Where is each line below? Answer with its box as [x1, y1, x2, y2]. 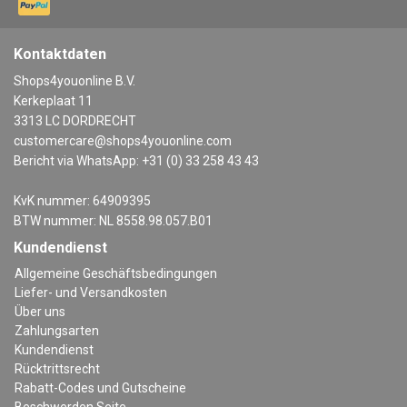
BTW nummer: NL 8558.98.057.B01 [14, 213, 213, 229]
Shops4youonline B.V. [14, 74, 135, 89]
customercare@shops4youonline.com [14, 134, 232, 149]
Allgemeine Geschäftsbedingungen [15, 266, 217, 282]
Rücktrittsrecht [15, 362, 100, 377]
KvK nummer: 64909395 [14, 194, 151, 209]
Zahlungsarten [15, 323, 99, 339]
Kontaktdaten [14, 45, 106, 64]
